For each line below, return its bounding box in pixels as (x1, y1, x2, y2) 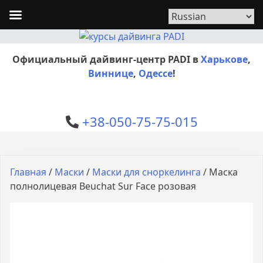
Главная (10, 166, 46, 178)
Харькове (201, 53, 248, 66)
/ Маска (201, 166, 238, 178)
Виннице (87, 67, 133, 80)
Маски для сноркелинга (92, 166, 201, 178)
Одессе (138, 67, 173, 80)
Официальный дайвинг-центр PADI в (12, 53, 201, 66)
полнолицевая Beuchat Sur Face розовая (10, 180, 196, 193)
